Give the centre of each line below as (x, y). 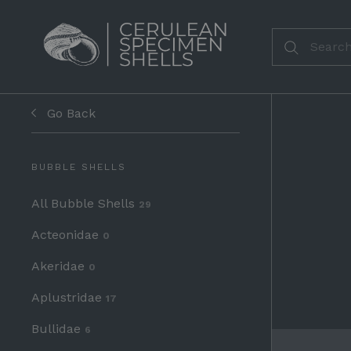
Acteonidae (67, 235)
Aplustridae (69, 297)
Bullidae (58, 329)
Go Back (71, 113)
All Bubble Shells (85, 203)
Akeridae (60, 266)
